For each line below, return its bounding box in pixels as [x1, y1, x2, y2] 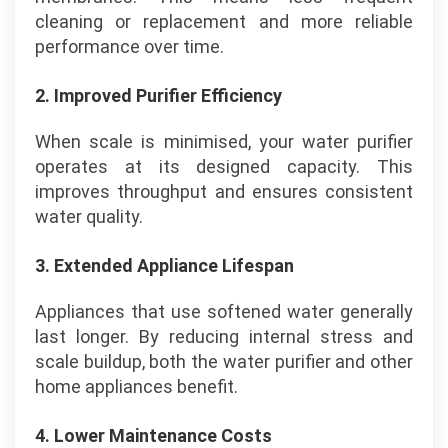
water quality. [35, 206, 143, 227]
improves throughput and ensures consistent [35, 181, 413, 202]
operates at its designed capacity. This [35, 156, 413, 177]
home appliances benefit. [35, 376, 238, 397]
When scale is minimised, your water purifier [35, 131, 413, 152]
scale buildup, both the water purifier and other [35, 351, 413, 372]
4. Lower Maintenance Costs [35, 425, 272, 446]
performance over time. [35, 36, 224, 57]
